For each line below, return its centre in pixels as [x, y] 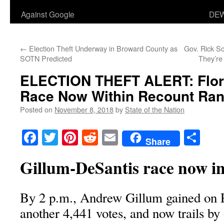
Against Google [48, 14]
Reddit [119, 137]
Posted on [36, 109]
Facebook [69, 137]
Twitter [81, 137]
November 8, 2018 [84, 109]
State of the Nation [155, 109]
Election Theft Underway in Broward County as [102, 48]
